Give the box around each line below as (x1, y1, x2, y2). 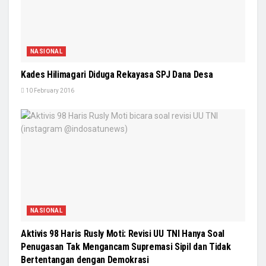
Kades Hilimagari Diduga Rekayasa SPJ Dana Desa (21, 69, 213, 81)
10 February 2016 (24, 87, 74, 94)
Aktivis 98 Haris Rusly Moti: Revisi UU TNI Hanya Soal (21, 228, 225, 240)
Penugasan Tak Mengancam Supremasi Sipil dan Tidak (21, 241, 231, 253)
